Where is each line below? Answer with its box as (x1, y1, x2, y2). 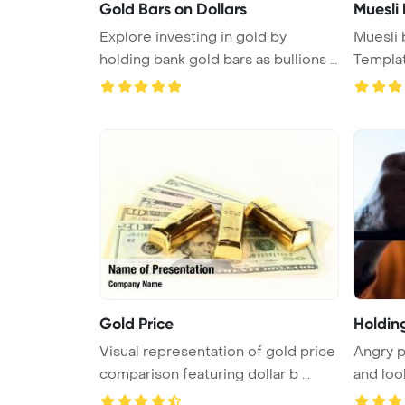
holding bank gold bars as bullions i (99, 50, 334, 69)
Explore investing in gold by (99, 27, 287, 46)
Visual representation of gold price (99, 342, 335, 361)
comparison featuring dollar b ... (99, 364, 310, 383)
